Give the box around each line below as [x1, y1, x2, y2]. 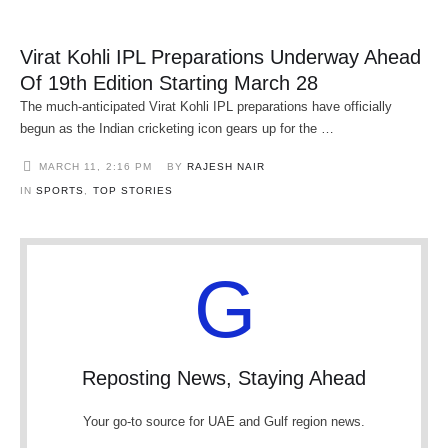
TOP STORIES [93, 185, 173, 197]
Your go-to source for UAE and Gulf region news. [83, 414, 365, 430]
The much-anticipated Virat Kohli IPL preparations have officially [20, 99, 392, 115]
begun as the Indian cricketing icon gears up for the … [20, 121, 334, 137]
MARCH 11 [39, 161, 97, 173]
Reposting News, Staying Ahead [82, 367, 366, 390]
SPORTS [36, 185, 84, 197]
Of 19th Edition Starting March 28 [20, 72, 318, 95]
